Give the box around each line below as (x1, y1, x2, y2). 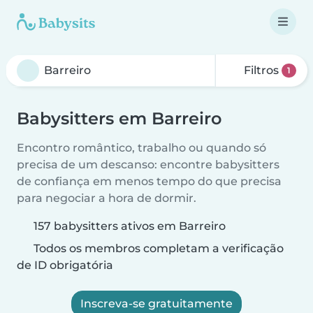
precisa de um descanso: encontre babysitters (17, 158, 279, 171)
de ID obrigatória (17, 259, 113, 272)
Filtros (241, 64, 282, 77)
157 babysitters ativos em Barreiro (34, 219, 226, 233)
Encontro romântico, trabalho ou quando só (17, 141, 266, 154)
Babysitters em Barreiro (17, 108, 221, 129)
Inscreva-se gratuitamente (80, 297, 233, 310)
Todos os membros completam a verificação (31, 242, 284, 255)
